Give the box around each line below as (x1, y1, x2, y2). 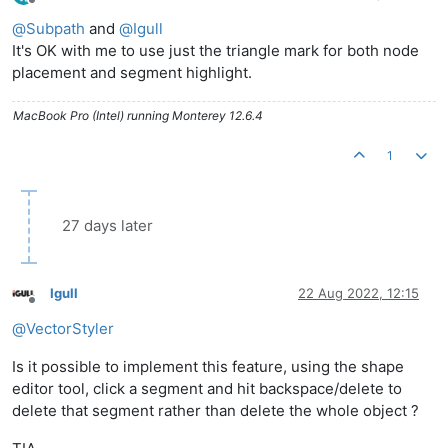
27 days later (62, 215, 153, 235)
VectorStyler (26, 318, 114, 338)
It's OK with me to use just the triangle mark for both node (12, 40, 419, 60)
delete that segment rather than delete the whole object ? (12, 400, 419, 420)
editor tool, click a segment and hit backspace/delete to (12, 378, 402, 398)
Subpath (26, 18, 85, 38)
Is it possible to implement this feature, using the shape (12, 356, 404, 376)
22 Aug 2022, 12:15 (298, 285, 419, 302)
